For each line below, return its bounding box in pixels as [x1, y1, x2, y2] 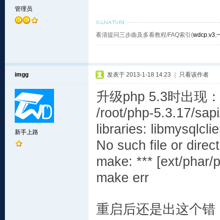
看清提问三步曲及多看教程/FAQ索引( [96, 31, 193, 38]
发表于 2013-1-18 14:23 [107, 71, 171, 78]
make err [96, 170, 149, 185]
